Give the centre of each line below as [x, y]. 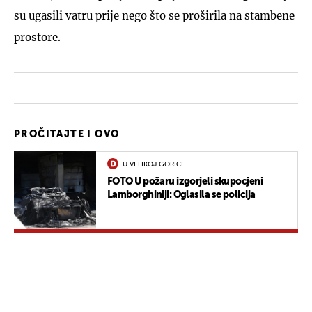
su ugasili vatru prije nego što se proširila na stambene [154, 15]
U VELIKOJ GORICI [153, 164]
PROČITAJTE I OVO [67, 134]
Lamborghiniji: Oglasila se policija [181, 195]
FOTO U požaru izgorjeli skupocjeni [185, 181]
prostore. [37, 37]
